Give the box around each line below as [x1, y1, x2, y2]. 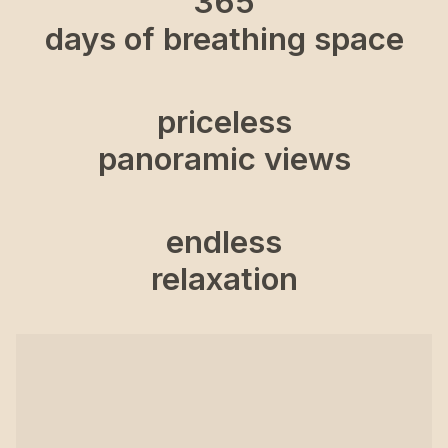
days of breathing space [44, 19, 404, 58]
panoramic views [97, 139, 351, 178]
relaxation [150, 259, 298, 298]
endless [166, 222, 282, 261]
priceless [156, 102, 292, 141]
